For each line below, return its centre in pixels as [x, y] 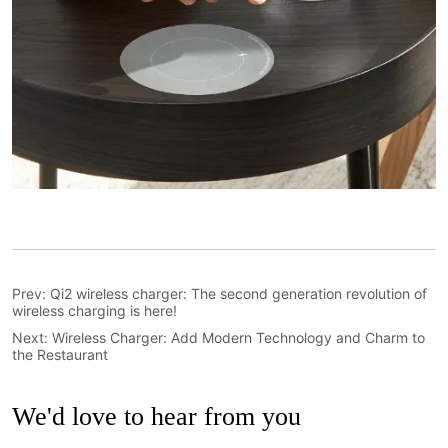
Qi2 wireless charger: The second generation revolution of [239, 293]
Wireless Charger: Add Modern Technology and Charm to [239, 337]
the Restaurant [60, 354]
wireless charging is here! [95, 310]
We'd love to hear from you [157, 416]
